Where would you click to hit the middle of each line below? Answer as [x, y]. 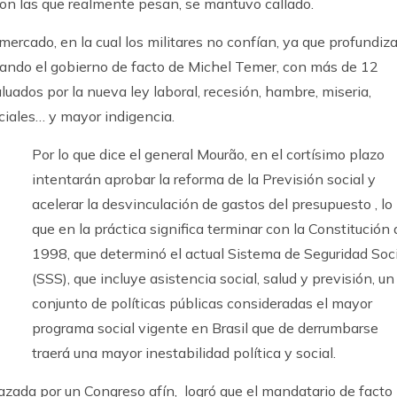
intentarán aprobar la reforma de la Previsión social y [204, 179]
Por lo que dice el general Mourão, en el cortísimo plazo [208, 154]
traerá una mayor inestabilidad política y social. [184, 352]
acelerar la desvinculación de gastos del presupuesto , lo [212, 203]
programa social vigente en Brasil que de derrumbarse [205, 327]
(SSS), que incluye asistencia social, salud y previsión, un [213, 278]
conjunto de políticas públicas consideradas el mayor [202, 303]
